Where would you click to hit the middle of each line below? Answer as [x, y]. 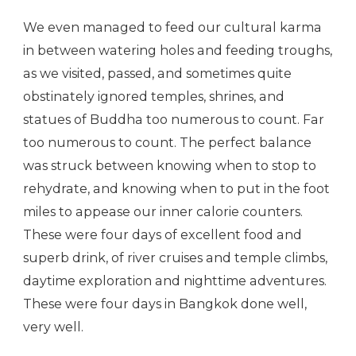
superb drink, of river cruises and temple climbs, [175, 258]
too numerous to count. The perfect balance [167, 143]
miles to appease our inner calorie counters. [163, 212]
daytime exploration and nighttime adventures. [175, 281]
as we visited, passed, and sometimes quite [157, 74]
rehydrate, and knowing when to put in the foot [176, 189]
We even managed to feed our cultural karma [172, 28]
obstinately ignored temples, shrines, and [154, 97]
